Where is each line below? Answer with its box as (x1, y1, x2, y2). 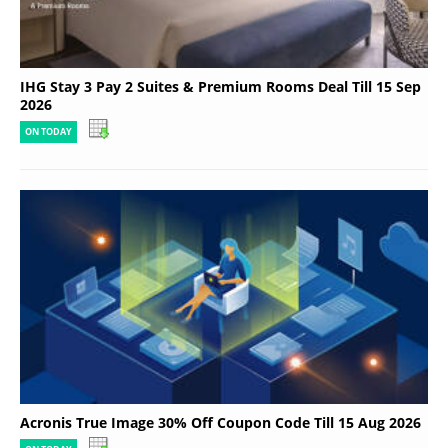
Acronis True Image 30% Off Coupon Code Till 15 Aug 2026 (20, 412, 421, 432)
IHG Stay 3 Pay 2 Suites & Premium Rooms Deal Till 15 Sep (20, 77, 421, 96)
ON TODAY (25, 126, 72, 138)
